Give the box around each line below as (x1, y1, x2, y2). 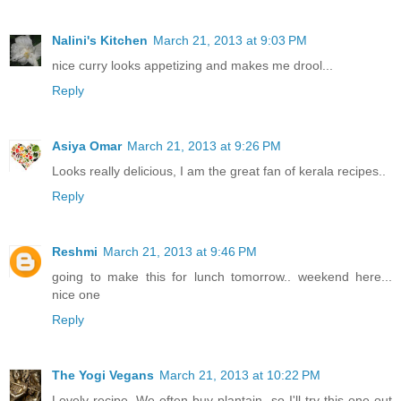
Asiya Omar (52, 138, 122, 153)
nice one (52, 286, 100, 302)
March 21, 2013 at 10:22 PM (159, 367, 320, 382)
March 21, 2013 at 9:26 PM (127, 138, 281, 153)
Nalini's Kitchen (52, 32, 148, 47)
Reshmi (52, 243, 98, 259)
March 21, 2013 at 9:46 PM (103, 243, 257, 259)
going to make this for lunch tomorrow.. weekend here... (52, 269, 392, 284)
